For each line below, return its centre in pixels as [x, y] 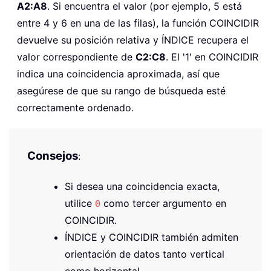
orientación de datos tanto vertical [145, 254]
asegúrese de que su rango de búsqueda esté [121, 90]
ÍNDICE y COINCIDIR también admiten [152, 237]
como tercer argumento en [163, 203]
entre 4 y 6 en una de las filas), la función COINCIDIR [138, 23]
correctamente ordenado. [75, 107]
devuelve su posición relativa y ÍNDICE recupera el [133, 40]
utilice [80, 203]
